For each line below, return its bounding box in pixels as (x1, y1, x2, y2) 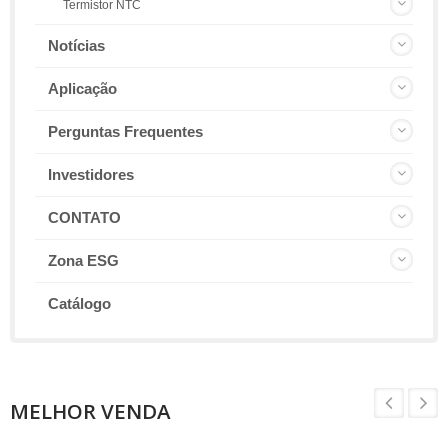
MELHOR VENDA (10, 397, 171, 426)
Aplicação (48, 80, 117, 98)
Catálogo (48, 295, 111, 313)
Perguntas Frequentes (48, 123, 203, 141)
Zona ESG (48, 252, 119, 270)
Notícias (48, 37, 105, 55)
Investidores (48, 166, 134, 184)
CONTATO (48, 209, 121, 227)
